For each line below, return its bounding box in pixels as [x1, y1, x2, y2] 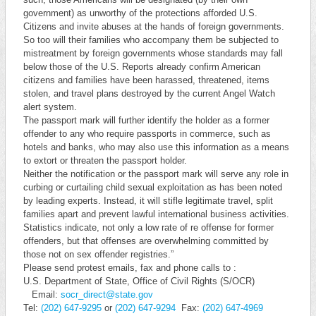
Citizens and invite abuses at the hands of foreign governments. [23, 21, 284, 32]
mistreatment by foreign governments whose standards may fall [23, 48, 283, 59]
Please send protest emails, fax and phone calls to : [23, 262, 236, 273]
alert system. [23, 102, 77, 112]
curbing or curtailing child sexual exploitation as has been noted [23, 182, 282, 193]
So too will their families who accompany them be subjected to [23, 35, 279, 45]
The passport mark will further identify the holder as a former [23, 115, 269, 126]
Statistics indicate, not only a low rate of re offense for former [23, 222, 274, 233]
